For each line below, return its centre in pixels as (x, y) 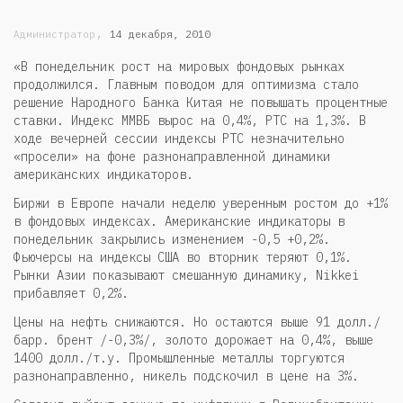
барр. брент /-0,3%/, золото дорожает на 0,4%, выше (193, 340)
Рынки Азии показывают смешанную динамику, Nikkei (186, 275)
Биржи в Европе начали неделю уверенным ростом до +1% (201, 203)
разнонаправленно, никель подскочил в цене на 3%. (186, 376)
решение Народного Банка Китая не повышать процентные (201, 102)
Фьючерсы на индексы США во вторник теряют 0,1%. (183, 257)
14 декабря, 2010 (160, 34)
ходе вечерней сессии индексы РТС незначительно (179, 138)
